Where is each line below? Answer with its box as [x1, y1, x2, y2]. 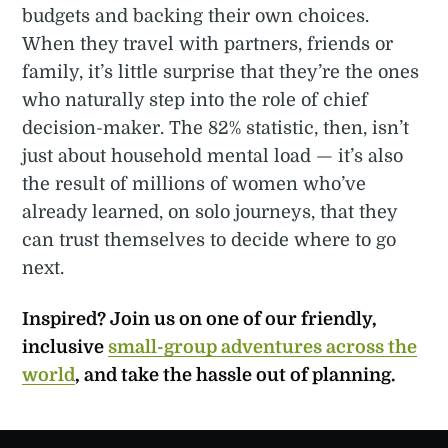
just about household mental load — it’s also [22, 146, 404, 167]
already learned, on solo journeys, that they [22, 202, 398, 223]
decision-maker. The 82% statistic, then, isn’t [22, 118, 410, 139]
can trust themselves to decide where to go [22, 230, 397, 251]
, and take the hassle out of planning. [75, 365, 396, 386]
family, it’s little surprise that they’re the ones [22, 62, 420, 83]
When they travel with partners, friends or [22, 34, 394, 55]
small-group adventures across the [108, 337, 418, 358]
